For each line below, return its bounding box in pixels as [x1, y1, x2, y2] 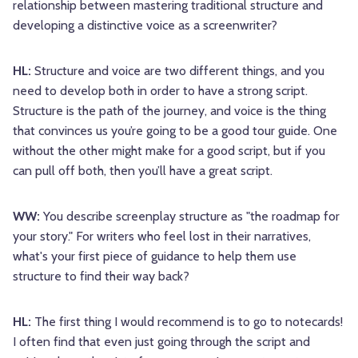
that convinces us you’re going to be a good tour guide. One [13, 123, 337, 139]
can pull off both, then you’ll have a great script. [13, 163, 272, 179]
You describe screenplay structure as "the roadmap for [43, 209, 340, 225]
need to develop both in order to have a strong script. [13, 83, 308, 99]
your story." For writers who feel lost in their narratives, [13, 229, 311, 245]
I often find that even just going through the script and [13, 334, 310, 350]
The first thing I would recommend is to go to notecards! [34, 314, 343, 330]
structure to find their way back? [13, 268, 189, 284]
